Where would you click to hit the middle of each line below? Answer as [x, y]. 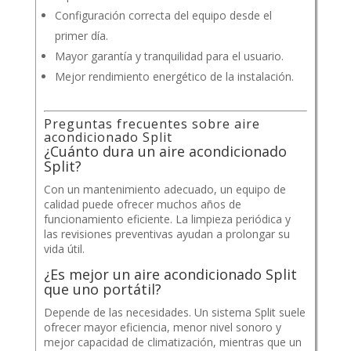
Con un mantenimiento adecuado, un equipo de [165, 190]
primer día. [81, 36]
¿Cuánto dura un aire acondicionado [165, 152]
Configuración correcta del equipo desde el [163, 16]
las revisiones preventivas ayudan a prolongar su [166, 234]
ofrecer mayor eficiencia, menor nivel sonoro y [162, 327]
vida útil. [64, 249]
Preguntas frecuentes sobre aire [152, 124]
